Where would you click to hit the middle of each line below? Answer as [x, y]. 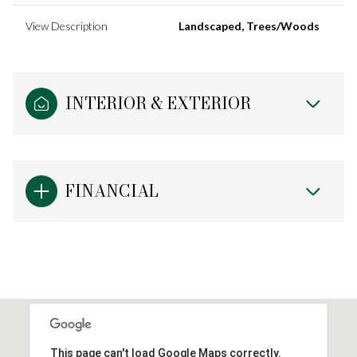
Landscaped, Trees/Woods [249, 25]
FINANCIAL [112, 190]
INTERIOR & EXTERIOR [158, 103]
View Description [67, 25]
